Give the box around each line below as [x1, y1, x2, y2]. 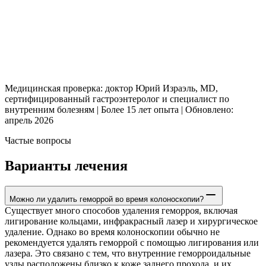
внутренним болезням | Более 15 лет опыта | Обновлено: [5, 104, 233, 115]
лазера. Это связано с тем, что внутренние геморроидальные [5, 248, 251, 259]
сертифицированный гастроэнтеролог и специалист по [5, 94, 229, 104]
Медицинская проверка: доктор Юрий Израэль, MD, [5, 83, 218, 94]
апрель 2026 [5, 115, 53, 126]
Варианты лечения [5, 158, 128, 174]
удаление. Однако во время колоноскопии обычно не [5, 227, 220, 237]
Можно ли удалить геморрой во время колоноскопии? [9, 195, 204, 204]
